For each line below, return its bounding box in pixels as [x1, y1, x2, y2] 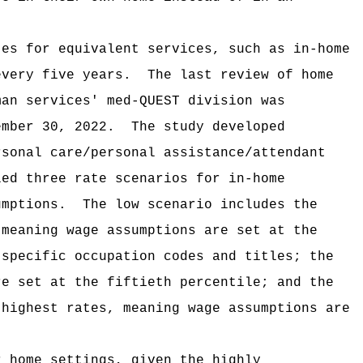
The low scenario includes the [83, 198, 318, 212]
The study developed [131, 120, 285, 135]
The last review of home [147, 68, 334, 83]
